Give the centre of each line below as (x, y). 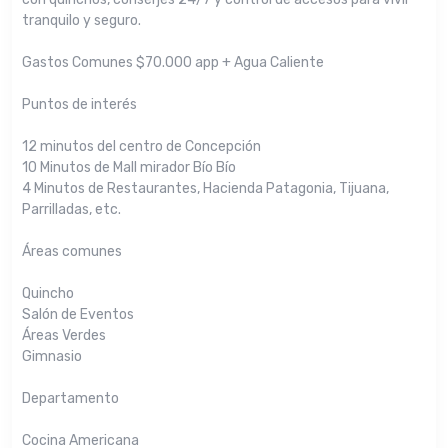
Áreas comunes (72, 251)
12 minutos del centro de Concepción (141, 146)
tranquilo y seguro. (81, 20)
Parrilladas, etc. (71, 209)
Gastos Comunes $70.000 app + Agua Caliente (173, 62)
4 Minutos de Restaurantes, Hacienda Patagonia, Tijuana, (205, 188)
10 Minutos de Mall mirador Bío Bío (129, 167)
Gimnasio (52, 356)
